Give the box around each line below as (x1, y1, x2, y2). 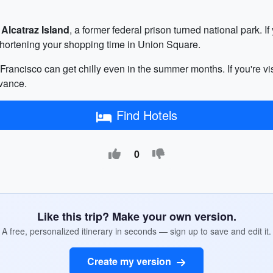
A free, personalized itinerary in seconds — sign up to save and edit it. (2, 225, 271, 237)
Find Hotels (116, 106, 177, 124)
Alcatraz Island (1, 23, 69, 37)
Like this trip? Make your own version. (37, 208, 236, 224)
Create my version (87, 254, 174, 268)
